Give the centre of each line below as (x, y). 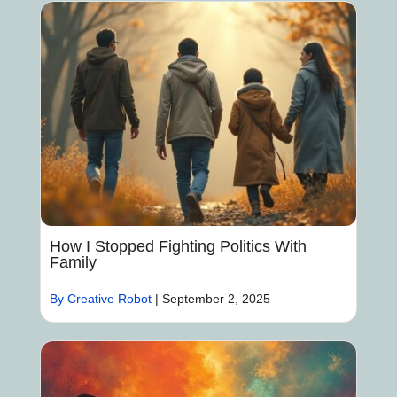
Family (73, 263)
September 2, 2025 (216, 299)
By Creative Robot (100, 299)
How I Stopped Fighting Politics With (178, 247)
